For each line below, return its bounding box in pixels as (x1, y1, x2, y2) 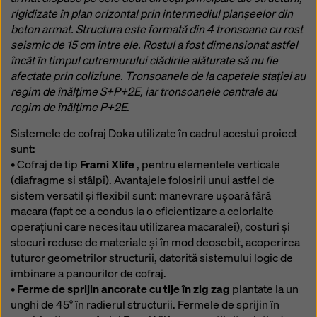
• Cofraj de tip (11, 157, 80, 172)
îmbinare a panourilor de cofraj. (11, 266, 166, 281)
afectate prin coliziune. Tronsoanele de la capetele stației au (11, 69, 306, 83)
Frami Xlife (80, 157, 137, 172)
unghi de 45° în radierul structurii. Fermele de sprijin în (11, 297, 279, 312)
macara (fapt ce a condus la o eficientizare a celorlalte (11, 204, 274, 219)
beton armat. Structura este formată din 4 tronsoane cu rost (11, 22, 303, 37)
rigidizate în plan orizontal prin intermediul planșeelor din (11, 6, 293, 21)
